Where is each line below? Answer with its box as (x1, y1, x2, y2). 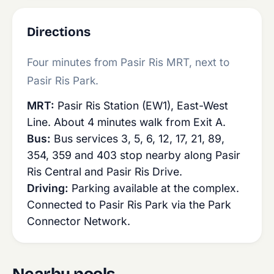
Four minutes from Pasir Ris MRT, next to (27, 56, 229, 68)
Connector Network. (27, 215, 130, 228)
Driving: (27, 182, 68, 194)
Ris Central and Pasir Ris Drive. (27, 165, 182, 178)
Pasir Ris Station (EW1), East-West (54, 99, 228, 112)
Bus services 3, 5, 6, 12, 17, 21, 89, (51, 132, 224, 145)
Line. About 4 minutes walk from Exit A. (27, 116, 226, 128)
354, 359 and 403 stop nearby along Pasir (27, 149, 240, 161)
